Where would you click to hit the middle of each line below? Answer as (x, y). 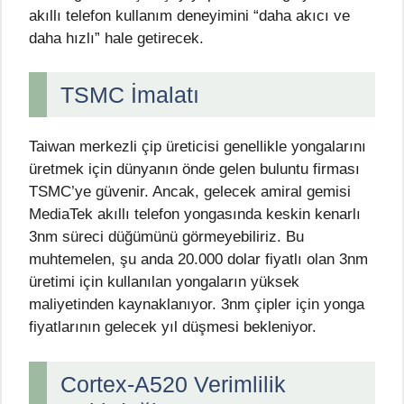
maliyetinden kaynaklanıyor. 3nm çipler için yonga (197, 305)
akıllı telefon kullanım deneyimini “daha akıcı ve (189, 15)
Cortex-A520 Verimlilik (173, 384)
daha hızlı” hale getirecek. (116, 38)
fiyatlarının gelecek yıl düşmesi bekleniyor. (173, 327)
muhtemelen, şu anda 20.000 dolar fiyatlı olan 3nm (198, 260)
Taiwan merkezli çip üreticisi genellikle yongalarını (197, 147)
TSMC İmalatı (130, 95)
